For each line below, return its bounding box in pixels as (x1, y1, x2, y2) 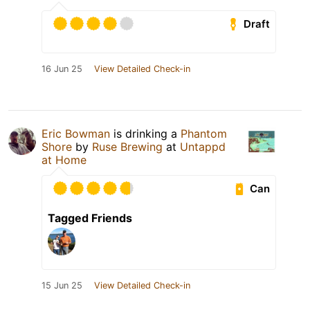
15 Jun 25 (42, 280, 82, 291)
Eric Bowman (42, 127, 110, 141)
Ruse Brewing (92, 140, 163, 154)
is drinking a (110, 127, 181, 141)
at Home (42, 153, 86, 167)
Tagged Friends (48, 211, 132, 226)
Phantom (181, 127, 227, 141)
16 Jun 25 (42, 64, 82, 75)
